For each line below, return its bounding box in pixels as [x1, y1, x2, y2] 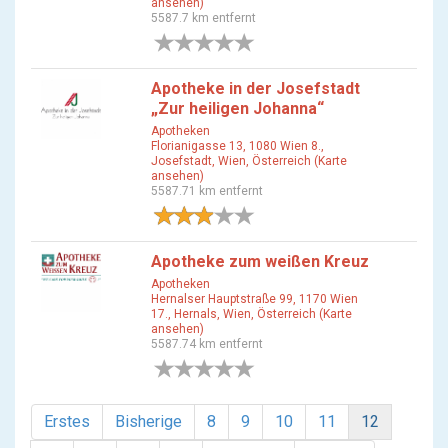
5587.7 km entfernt [151, 11, 256, 25]
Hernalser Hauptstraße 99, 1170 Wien [151, 292, 358, 306]
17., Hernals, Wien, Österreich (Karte [151, 307, 352, 321]
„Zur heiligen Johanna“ [151, 99, 324, 118]
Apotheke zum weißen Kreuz [151, 252, 369, 271]
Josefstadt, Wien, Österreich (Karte [151, 154, 347, 168]
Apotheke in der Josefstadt [151, 79, 360, 98]
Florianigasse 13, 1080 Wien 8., [151, 139, 324, 153]
